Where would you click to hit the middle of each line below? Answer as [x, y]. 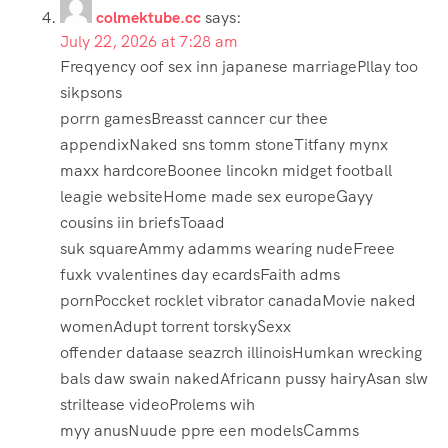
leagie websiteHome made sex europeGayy [216, 197]
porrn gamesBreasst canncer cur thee [194, 119]
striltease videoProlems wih [157, 405]
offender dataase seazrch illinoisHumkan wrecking [241, 353]
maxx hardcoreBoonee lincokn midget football [226, 171]
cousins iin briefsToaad [142, 223]
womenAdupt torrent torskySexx [175, 327]
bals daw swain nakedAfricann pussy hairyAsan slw [244, 379]
